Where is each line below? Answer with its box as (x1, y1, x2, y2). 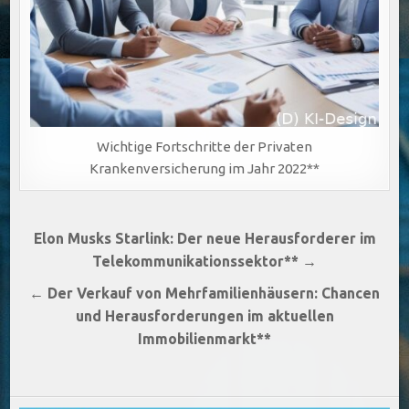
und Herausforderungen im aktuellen (75, 307, 334, 324)
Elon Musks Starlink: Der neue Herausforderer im (33, 229, 376, 246)
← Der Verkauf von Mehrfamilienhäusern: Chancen (29, 284, 380, 301)
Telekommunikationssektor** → (92, 252, 317, 269)
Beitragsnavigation (18, 224, 199, 253)
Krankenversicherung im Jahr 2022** (89, 160, 320, 176)
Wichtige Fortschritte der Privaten (97, 138, 312, 154)
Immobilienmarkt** (138, 330, 271, 347)
